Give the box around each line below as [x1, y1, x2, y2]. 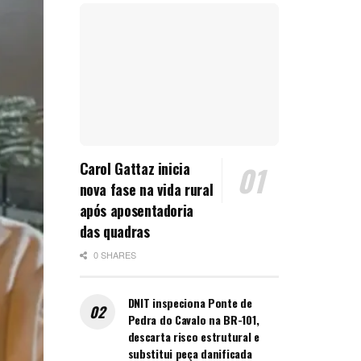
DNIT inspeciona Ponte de [127, 294, 252, 312]
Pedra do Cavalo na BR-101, [127, 311, 259, 329]
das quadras [79, 221, 150, 243]
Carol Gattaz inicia [79, 158, 190, 180]
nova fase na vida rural [79, 179, 214, 201]
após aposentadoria [79, 200, 194, 222]
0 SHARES [90, 248, 136, 262]
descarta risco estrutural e [127, 328, 259, 346]
